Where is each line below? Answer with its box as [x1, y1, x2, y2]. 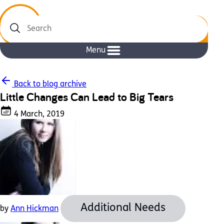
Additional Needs [80, 202, 165, 214]
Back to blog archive [12, 80, 86, 88]
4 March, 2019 [12, 110, 64, 118]
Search [1, 29, 25, 37]
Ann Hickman [10, 205, 58, 213]
